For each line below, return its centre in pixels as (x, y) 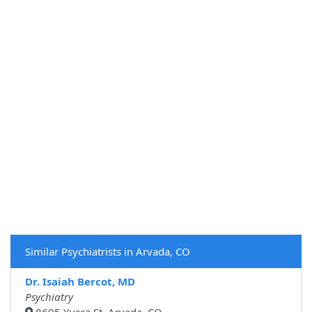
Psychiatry (49, 297)
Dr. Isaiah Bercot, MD (80, 282)
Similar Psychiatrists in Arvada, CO (108, 252)
